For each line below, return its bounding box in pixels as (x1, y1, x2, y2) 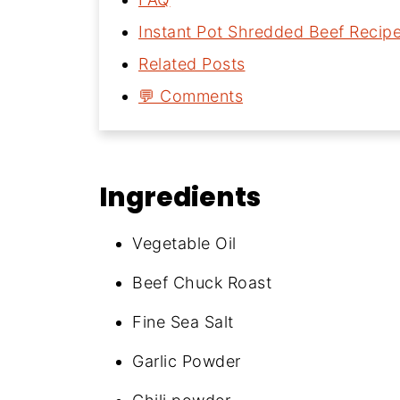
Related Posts (138, 54, 246, 73)
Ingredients (99, 179, 261, 215)
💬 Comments (138, 87, 243, 105)
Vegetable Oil (132, 234, 237, 253)
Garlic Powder (132, 352, 241, 371)
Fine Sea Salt (132, 312, 234, 331)
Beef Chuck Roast (132, 273, 271, 292)
